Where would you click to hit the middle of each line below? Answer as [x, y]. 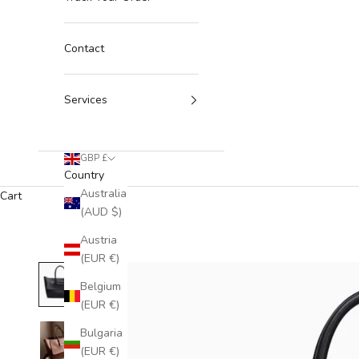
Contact [84, 49]
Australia [103, 194]
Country [84, 175]
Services [86, 100]
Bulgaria [101, 333]
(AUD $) [101, 212]
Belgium [101, 287]
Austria [99, 240]
